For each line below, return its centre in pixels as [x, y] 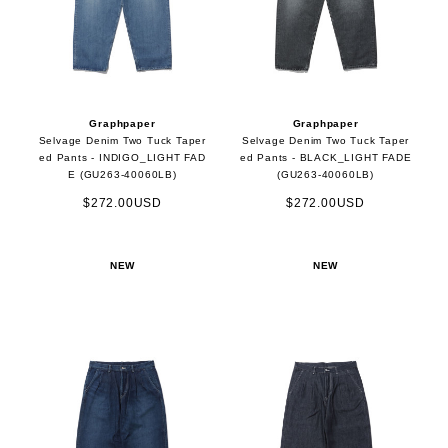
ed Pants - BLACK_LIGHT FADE [325, 157]
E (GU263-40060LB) [122, 174]
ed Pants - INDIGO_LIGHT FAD [122, 157]
